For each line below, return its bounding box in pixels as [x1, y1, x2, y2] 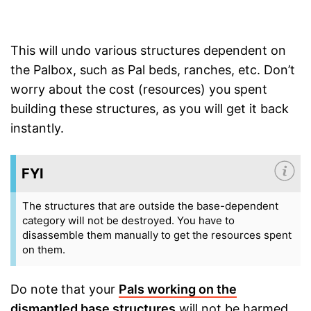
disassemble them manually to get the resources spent [22, 228, 292, 242]
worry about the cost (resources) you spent [10, 82, 267, 97]
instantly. [10, 121, 64, 136]
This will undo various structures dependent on [10, 43, 286, 58]
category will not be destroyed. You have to [22, 214, 235, 228]
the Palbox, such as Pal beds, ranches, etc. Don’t [10, 62, 295, 78]
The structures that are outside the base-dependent [22, 199, 278, 213]
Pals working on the [119, 282, 237, 297]
